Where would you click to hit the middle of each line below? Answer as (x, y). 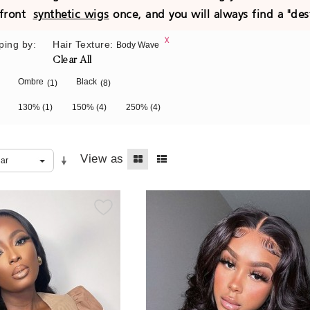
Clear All (72, 61)
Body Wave (138, 45)
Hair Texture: (83, 45)
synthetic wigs (71, 14)
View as (102, 159)
